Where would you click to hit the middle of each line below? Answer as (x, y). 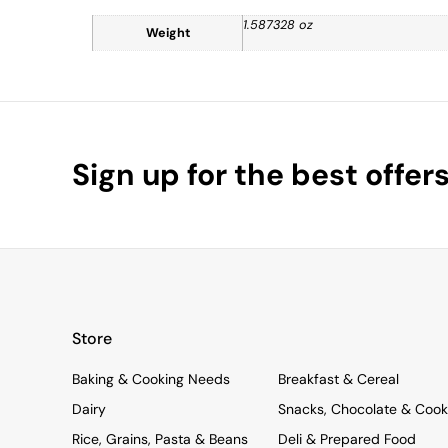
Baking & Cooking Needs (151, 379)
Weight (167, 33)
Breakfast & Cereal (338, 379)
